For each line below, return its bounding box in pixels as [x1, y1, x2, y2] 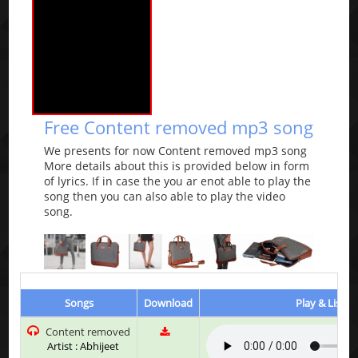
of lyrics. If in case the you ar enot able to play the [44, 173, 312, 189]
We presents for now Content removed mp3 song [44, 143, 308, 159]
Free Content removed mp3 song [44, 115, 314, 140]
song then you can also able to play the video [44, 189, 286, 205]
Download [144, 295, 193, 310]
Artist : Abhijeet [47, 338, 120, 353]
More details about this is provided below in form [44, 158, 310, 174]
